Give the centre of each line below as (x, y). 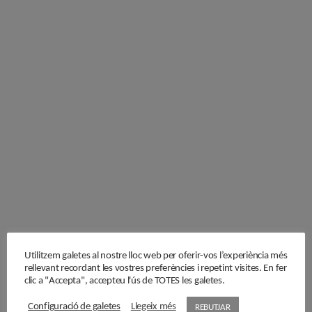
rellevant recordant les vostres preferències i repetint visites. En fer (156, 268)
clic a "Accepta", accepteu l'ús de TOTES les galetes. (125, 281)
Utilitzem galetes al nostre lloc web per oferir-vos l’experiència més (156, 256)
